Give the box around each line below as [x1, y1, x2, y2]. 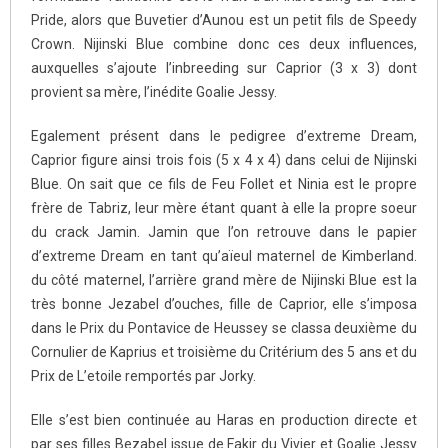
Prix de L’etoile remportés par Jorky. [31, 367, 256, 384]
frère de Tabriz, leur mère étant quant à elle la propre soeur [31, 199, 417, 216]
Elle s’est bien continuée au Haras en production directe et [31, 411, 417, 428]
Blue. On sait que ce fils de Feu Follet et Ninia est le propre [31, 175, 417, 192]
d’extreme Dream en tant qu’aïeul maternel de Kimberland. [31, 247, 417, 264]
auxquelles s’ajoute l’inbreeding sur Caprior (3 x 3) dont [31, 59, 417, 76]
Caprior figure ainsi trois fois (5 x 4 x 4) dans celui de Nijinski [31, 151, 417, 168]
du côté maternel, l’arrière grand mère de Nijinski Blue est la [31, 271, 417, 288]
